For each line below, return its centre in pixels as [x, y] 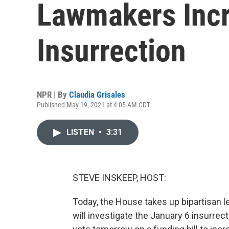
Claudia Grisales [97, 95]
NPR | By [53, 95]
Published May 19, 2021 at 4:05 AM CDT [94, 105]
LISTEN [81, 132]
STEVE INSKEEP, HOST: [119, 178]
